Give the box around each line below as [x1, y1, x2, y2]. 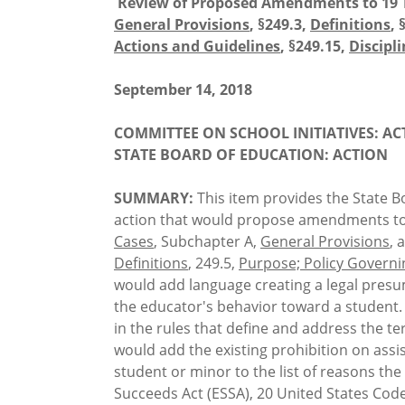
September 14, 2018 [114, 80, 252, 100]
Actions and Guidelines [114, 36, 280, 57]
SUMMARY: [114, 188, 193, 209]
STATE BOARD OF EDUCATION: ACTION [114, 145, 388, 165]
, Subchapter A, [154, 231, 260, 252]
